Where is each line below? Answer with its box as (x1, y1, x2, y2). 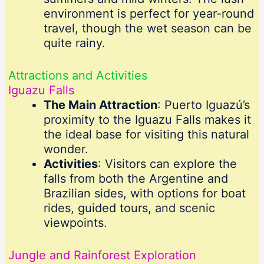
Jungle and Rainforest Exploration (8, 248, 196, 263)
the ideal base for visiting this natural (43, 127, 249, 142)
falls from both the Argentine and (43, 171, 228, 186)
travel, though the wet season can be (43, 21, 252, 36)
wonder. (43, 142, 88, 157)
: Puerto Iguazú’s (157, 98, 250, 113)
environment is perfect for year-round (43, 6, 254, 21)
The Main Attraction (43, 98, 157, 113)
